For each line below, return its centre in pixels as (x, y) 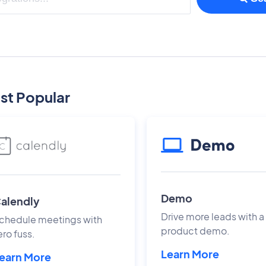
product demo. (196, 230)
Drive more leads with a (213, 216)
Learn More (190, 254)
